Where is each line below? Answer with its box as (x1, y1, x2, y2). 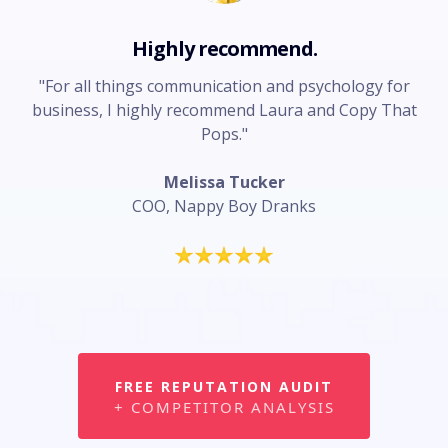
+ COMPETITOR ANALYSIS (113, 396, 335, 417)
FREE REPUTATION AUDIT (115, 376, 333, 396)
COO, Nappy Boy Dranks (132, 195, 316, 218)
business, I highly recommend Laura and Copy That (31, 99, 417, 122)
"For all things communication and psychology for (38, 75, 410, 98)
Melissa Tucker (163, 171, 285, 194)
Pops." (200, 123, 248, 146)
